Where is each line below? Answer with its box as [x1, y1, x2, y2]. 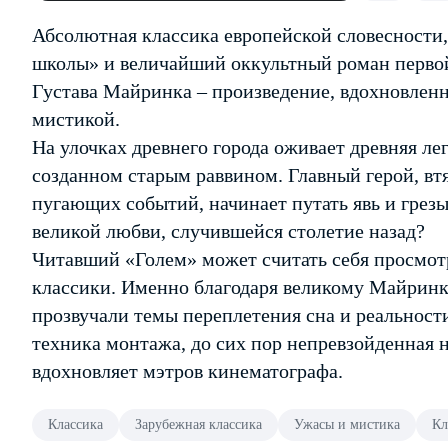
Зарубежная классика [135, 417, 262, 432]
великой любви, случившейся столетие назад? [32, 220, 425, 242]
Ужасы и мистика [294, 417, 400, 432]
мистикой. [32, 108, 120, 130]
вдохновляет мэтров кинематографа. [32, 360, 343, 382]
